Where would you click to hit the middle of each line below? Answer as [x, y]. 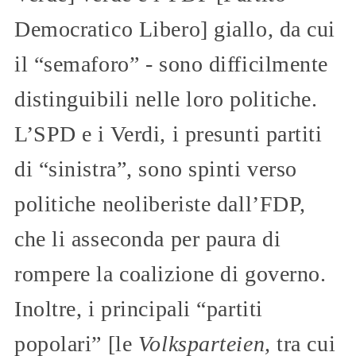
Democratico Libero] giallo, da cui [175, 29]
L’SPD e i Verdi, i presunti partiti [168, 133]
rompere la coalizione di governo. [170, 273]
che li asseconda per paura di [148, 238]
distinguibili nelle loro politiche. [166, 99]
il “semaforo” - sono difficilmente [172, 64]
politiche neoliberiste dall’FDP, [160, 203]
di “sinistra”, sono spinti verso [156, 168]
